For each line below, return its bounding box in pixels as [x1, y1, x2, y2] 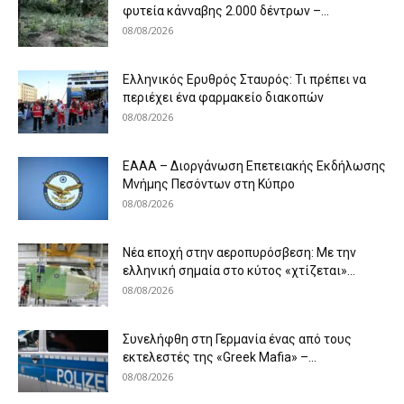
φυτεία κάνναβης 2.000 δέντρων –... [123, 4, 329, 19]
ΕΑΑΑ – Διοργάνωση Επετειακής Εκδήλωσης [123, 159, 386, 174]
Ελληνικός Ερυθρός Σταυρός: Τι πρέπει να [123, 72, 366, 87]
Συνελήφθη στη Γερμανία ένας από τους [123, 332, 352, 347]
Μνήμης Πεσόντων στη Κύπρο [123, 177, 295, 192]
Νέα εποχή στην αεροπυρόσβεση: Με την [123, 245, 356, 261]
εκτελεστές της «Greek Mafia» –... [123, 350, 317, 365]
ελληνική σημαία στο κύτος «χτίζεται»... [123, 263, 355, 279]
